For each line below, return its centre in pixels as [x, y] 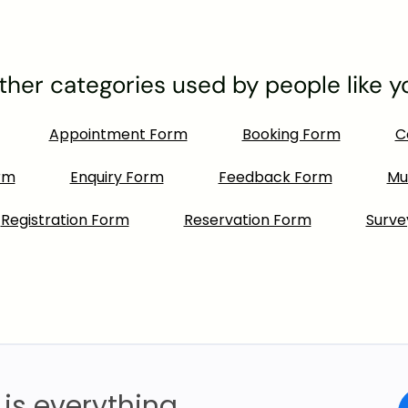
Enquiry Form [117, 177]
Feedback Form [275, 177]
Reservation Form [247, 219]
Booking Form [291, 134]
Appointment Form [118, 134]
